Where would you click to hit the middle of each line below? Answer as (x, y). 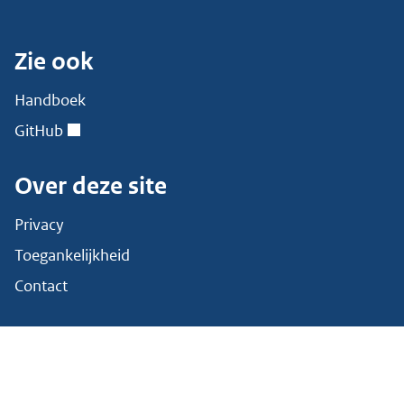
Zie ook (54, 62)
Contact (41, 286)
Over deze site (91, 187)
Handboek (50, 101)
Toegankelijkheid (72, 255)
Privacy (39, 225)
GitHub (39, 131)
